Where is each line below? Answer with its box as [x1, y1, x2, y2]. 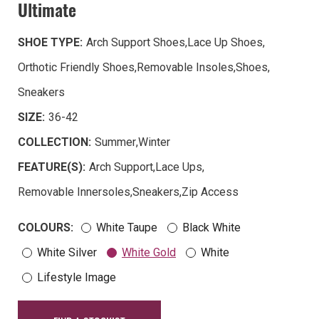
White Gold [122, 246, 176, 260]
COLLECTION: [18, 135, 91, 150]
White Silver [37, 246, 97, 260]
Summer [95, 135, 136, 150]
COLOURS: [18, 221, 73, 235]
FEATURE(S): [18, 160, 85, 174]
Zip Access [182, 185, 239, 199]
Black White [182, 221, 241, 235]
